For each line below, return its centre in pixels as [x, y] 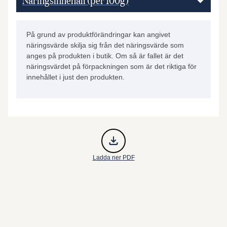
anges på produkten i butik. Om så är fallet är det [105, 56]
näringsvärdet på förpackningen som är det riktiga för [111, 66]
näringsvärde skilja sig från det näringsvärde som [105, 45]
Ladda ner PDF [113, 158]
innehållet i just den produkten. [75, 77]
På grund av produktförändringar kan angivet [98, 34]
